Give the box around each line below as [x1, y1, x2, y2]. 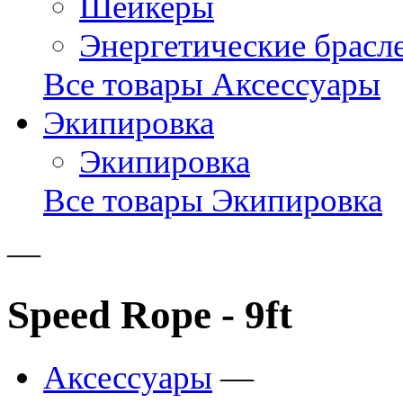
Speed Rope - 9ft [7, 292, 292, 338]
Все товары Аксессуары [43, 66, 381, 103]
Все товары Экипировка [43, 182, 382, 219]
